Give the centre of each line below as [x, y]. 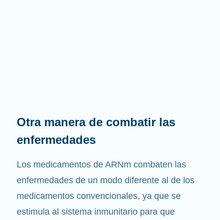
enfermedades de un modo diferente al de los [106, 180]
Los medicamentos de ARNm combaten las [101, 164]
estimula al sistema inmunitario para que [96, 211]
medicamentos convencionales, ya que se [99, 196]
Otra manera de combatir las [96, 122]
